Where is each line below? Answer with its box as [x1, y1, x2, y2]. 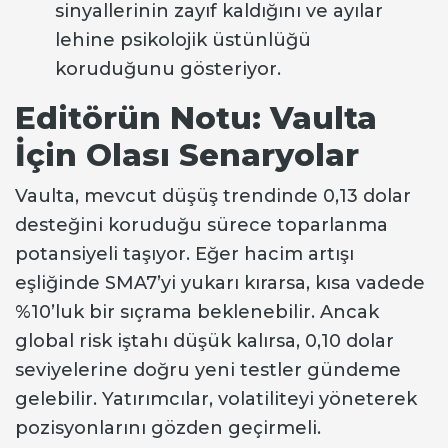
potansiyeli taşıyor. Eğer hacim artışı [15, 243, 354, 266]
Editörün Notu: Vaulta [15, 99, 377, 138]
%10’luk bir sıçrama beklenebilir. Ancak [15, 301, 379, 324]
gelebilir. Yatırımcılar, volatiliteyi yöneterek [15, 388, 417, 411]
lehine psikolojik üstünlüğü [55, 29, 311, 52]
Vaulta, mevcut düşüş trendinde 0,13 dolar [15, 185, 411, 208]
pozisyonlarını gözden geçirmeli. [15, 417, 321, 440]
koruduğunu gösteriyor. [55, 58, 281, 81]
